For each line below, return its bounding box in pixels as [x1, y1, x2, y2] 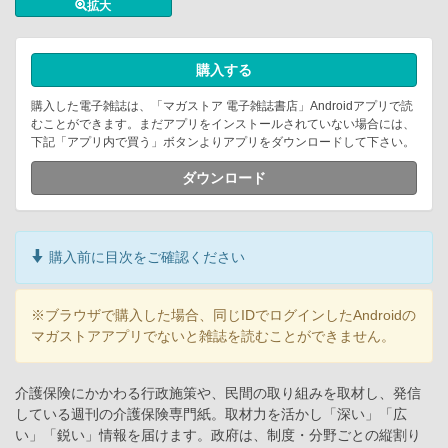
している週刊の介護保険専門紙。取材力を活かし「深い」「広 [15, 405, 407, 422]
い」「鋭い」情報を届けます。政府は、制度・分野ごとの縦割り [15, 426, 421, 443]
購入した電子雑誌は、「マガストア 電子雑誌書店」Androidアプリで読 [31, 98, 413, 113]
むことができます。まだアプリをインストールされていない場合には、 [31, 116, 415, 131]
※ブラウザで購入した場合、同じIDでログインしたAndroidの [31, 306, 416, 323]
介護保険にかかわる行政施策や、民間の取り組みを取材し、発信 [15, 384, 421, 401]
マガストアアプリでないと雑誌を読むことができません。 [31, 327, 395, 344]
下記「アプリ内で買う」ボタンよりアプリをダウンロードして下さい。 [31, 134, 415, 149]
